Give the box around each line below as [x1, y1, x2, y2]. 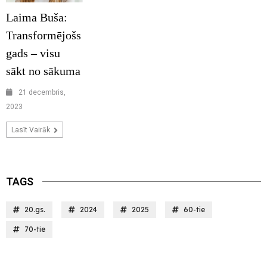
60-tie [184, 205, 205, 215]
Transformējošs [6, 29, 81, 42]
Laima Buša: [6, 11, 67, 24]
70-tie [24, 225, 45, 234]
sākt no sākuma [6, 64, 80, 78]
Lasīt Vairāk [11, 126, 52, 135]
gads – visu [6, 46, 60, 60]
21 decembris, [18, 88, 66, 97]
